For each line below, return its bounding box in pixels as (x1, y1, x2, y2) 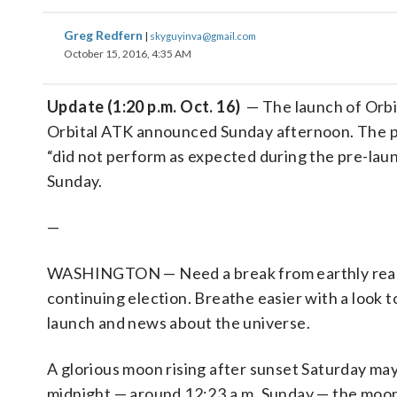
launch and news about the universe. (47, 313, 310, 332)
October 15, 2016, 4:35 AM (64, 47, 191, 60)
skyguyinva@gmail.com (150, 29, 256, 42)
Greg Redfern (64, 27, 145, 43)
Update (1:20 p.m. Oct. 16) (47, 97, 241, 116)
